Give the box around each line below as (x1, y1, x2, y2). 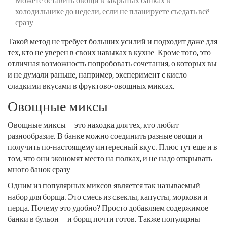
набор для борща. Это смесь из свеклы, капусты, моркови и (8, 191, 208, 202)
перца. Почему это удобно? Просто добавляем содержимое (8, 202, 208, 213)
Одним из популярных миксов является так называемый (8, 179, 200, 191)
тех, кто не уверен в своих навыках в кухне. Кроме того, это (8, 46, 211, 58)
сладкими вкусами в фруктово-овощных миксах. (8, 80, 175, 91)
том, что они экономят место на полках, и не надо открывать (8, 152, 212, 164)
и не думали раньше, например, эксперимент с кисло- (8, 68, 190, 80)
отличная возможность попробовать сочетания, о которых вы (8, 57, 217, 69)
